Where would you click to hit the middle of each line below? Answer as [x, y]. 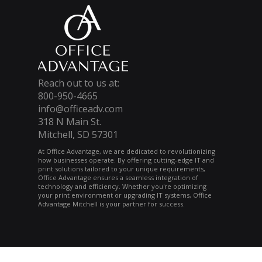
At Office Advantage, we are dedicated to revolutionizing [127, 151]
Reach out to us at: [79, 83]
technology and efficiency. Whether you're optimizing [122, 186]
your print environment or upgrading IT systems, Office [125, 195]
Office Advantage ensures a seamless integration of [118, 177]
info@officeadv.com [80, 109]
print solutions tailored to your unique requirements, [122, 169]
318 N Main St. [70, 122]
